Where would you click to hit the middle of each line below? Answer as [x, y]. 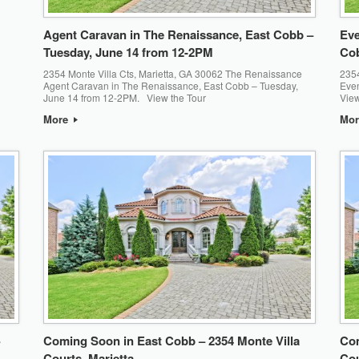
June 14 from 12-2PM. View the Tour [124, 97]
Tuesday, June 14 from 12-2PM [128, 52]
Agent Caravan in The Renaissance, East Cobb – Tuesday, [170, 85]
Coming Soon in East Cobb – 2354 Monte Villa [171, 341]
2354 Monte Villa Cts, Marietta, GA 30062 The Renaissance [172, 73]
